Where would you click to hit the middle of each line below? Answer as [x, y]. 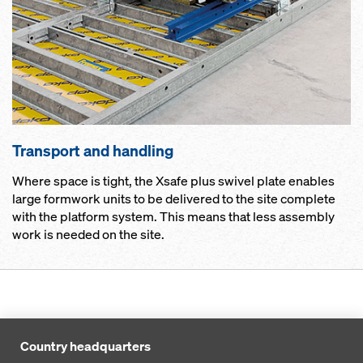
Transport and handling [93, 151]
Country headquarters [85, 346]
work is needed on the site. [88, 235]
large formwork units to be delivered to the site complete [174, 199]
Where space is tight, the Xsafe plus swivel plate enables [173, 181]
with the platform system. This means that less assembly [173, 217]
